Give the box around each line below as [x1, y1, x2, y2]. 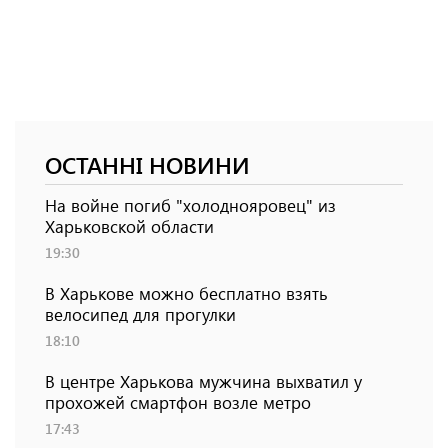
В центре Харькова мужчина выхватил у [45, 370, 362, 393]
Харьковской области [45, 215, 214, 238]
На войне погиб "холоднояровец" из [45, 194, 336, 217]
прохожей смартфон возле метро [45, 391, 311, 414]
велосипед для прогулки [45, 303, 236, 326]
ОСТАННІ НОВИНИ [45, 149, 250, 181]
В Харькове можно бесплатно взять [45, 282, 328, 305]
